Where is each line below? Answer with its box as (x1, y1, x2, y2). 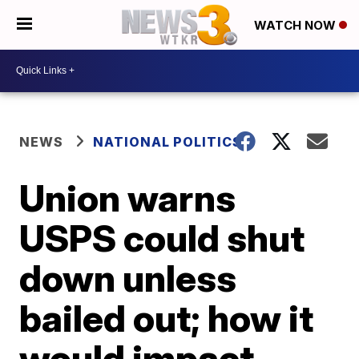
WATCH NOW (254, 18, 339, 34)
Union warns (19, 175, 236, 220)
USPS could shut (19, 215, 305, 260)
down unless (19, 255, 237, 301)
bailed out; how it (19, 295, 314, 341)
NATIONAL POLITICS (93, 133, 243, 150)
